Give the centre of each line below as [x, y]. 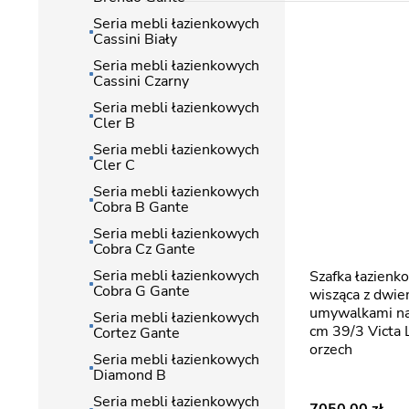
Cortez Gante [136, 333]
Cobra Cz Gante [144, 249]
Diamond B [130, 375]
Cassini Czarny [141, 81]
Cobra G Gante [142, 291]
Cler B [114, 123]
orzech [331, 350]
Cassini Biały [135, 39]
